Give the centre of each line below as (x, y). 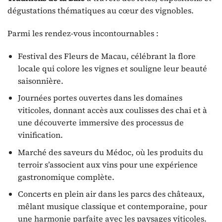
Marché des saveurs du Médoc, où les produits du (110, 152)
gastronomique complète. (66, 177)
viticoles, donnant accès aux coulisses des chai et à (112, 110)
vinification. (40, 135)
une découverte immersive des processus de (101, 123)
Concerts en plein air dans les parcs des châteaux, (111, 194)
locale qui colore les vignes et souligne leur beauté (112, 68)
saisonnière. (40, 81)
